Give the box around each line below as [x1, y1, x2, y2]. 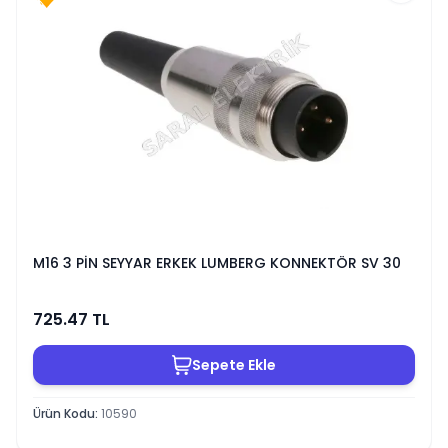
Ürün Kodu [33, 404, 95, 422]
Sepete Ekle [192, 354, 276, 375]
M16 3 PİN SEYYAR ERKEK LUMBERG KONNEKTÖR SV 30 [33, 253, 401, 273]
